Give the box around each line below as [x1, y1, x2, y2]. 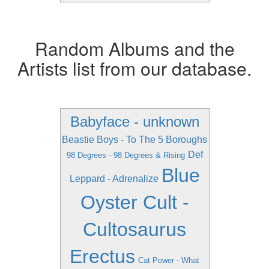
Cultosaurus [83, 219, 186, 240]
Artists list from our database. [17, 55, 252, 81]
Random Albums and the [34, 35, 235, 61]
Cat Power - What [138, 256, 199, 265]
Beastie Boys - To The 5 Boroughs [62, 134, 207, 145]
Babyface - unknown [70, 113, 199, 130]
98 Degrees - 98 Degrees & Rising [66, 151, 185, 160]
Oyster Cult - [80, 192, 189, 213]
